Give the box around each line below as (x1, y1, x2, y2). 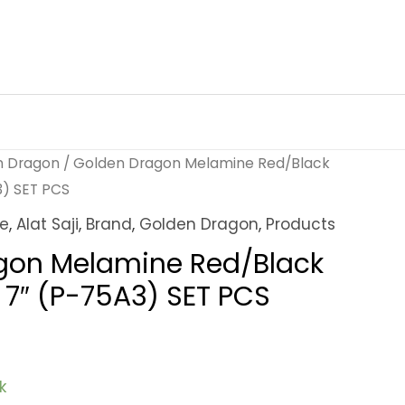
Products (266, 212, 335, 235)
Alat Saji (16, 212, 79, 235)
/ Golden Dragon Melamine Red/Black (60, 154, 330, 173)
